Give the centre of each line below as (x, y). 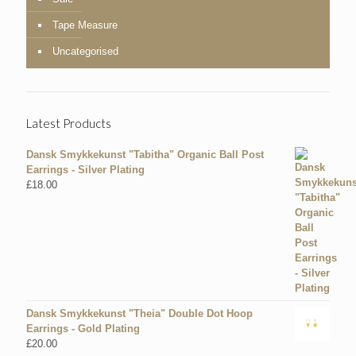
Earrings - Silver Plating (85, 170)
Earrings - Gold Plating (83, 329)
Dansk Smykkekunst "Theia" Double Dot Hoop (139, 314)
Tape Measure (85, 25)
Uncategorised (85, 52)
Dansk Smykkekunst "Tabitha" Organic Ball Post (145, 155)
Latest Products (69, 124)
